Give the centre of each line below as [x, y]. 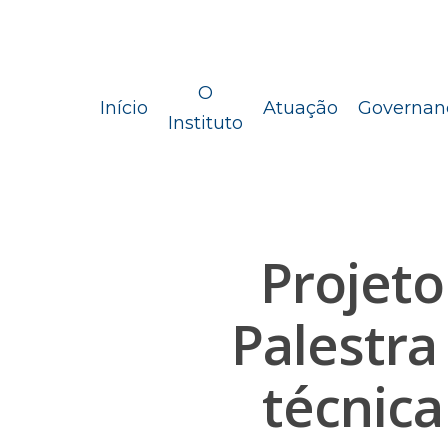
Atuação [300, 108]
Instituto [205, 123]
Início [124, 108]
